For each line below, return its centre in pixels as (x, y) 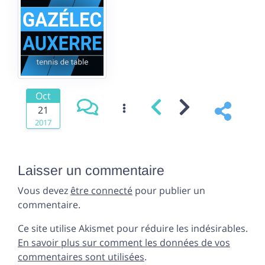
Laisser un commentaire (91, 171)
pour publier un (169, 191)
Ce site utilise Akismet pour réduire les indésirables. (133, 229)
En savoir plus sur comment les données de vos (124, 243)
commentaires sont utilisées (81, 257)
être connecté (101, 191)
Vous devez (44, 191)
